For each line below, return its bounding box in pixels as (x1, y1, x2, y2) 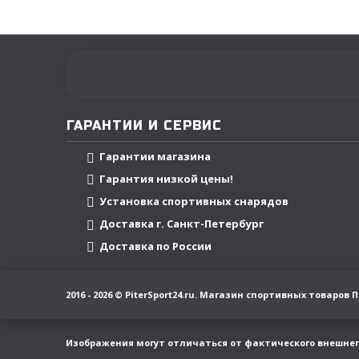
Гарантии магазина (99, 149, 211, 164)
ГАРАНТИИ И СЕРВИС (67, 118, 222, 133)
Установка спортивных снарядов (99, 194, 288, 209)
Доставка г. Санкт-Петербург (99, 216, 264, 232)
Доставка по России (99, 239, 212, 254)
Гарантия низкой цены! (99, 171, 233, 187)
